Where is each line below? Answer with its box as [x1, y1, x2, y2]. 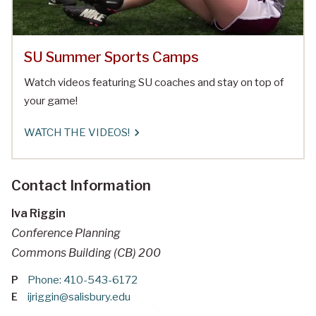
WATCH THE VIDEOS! [24, 126, 130, 139]
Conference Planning [11, 226, 121, 240]
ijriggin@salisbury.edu [28, 290, 130, 303]
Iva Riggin [11, 206, 66, 220]
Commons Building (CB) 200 [11, 245, 161, 260]
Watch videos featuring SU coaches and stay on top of [24, 75, 284, 89]
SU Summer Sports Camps [24, 48, 199, 66]
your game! [24, 94, 78, 107]
